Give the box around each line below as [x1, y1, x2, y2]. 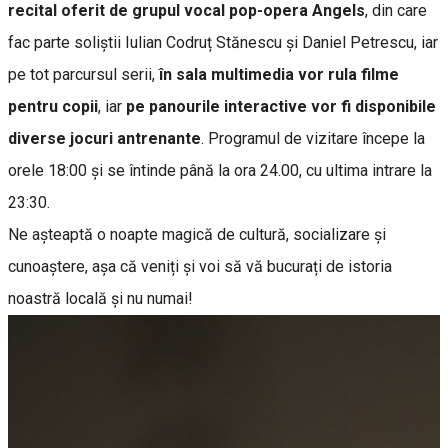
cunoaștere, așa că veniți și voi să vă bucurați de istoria [8, 256, 392, 276]
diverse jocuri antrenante [8, 128, 201, 148]
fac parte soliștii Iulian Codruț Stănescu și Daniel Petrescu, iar [8, 32, 438, 52]
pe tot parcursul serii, [8, 64, 159, 84]
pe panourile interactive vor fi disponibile [126, 96, 436, 116]
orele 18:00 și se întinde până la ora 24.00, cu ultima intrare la [8, 160, 432, 180]
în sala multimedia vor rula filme [159, 64, 399, 84]
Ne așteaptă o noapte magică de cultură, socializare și [8, 224, 386, 244]
